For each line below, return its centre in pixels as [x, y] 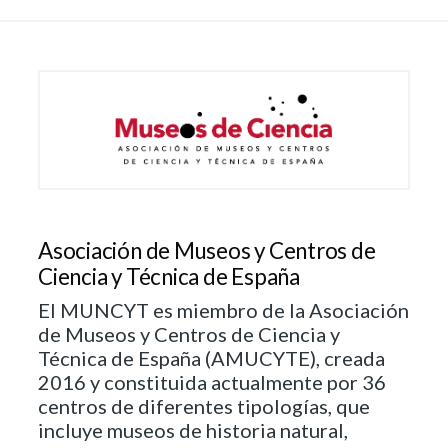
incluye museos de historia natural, [193, 429]
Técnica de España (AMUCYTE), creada [211, 357]
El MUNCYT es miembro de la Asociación [223, 309]
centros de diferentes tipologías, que [204, 405]
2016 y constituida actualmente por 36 [212, 381]
